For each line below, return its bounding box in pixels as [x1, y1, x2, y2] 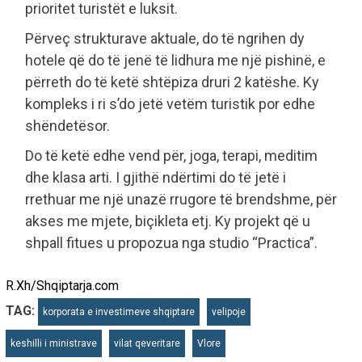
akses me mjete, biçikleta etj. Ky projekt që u [25, 213, 310, 230]
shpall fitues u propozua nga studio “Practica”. [25, 234, 318, 252]
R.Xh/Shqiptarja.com [6, 278, 119, 294]
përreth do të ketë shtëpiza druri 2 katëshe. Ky [25, 74, 319, 91]
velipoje [212, 306, 246, 318]
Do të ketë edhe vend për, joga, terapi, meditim [25, 147, 318, 165]
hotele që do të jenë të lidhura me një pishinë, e [25, 52, 326, 69]
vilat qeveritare [114, 338, 180, 350]
